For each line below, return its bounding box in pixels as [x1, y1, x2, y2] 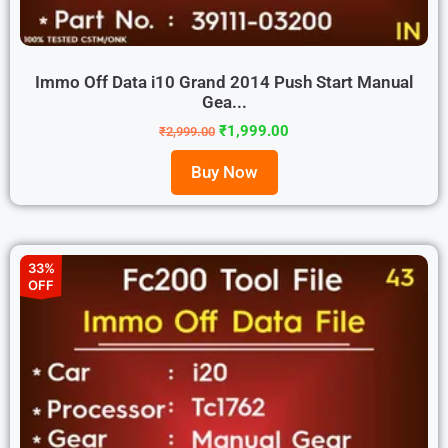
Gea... [201, 91, 247, 112]
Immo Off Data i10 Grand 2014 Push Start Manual [35, 71, 413, 92]
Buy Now [190, 161, 258, 182]
